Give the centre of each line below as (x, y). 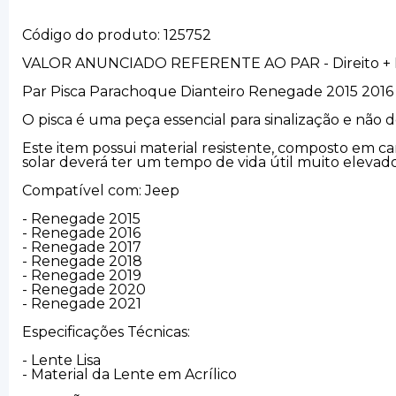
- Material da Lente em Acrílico (129, 375)
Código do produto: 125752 (117, 35)
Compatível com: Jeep (101, 191)
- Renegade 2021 (82, 304)
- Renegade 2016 (81, 233)
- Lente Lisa (61, 361)
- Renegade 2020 (84, 290)
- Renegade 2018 (82, 262)
